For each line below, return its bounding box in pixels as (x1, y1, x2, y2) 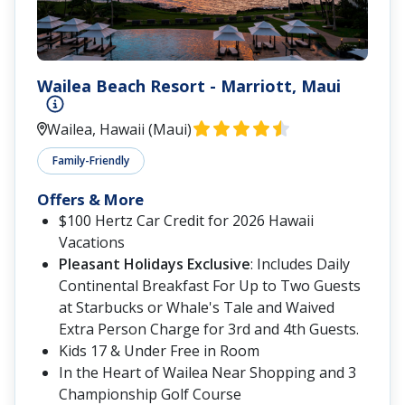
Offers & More (37, 188, 144, 210)
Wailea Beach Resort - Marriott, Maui (37, 74, 341, 97)
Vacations (59, 231, 125, 252)
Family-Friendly (52, 152, 129, 168)
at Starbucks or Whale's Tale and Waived (59, 297, 334, 317)
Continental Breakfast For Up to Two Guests (59, 275, 361, 296)
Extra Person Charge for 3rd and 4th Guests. (59, 318, 359, 339)
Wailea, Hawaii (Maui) (47, 118, 193, 139)
